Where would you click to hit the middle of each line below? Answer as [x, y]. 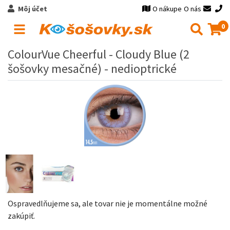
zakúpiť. [21, 215]
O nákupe [167, 9]
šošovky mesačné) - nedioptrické [92, 69]
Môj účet [32, 9]
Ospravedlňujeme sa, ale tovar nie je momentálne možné [108, 203]
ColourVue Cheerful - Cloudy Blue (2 [99, 54]
